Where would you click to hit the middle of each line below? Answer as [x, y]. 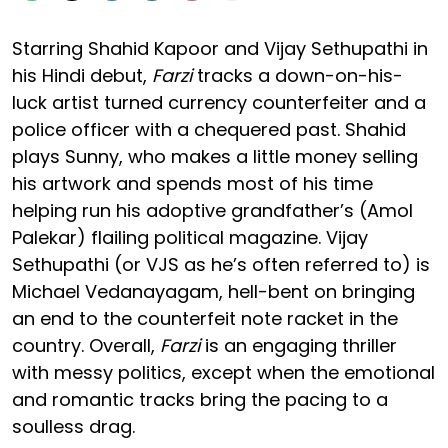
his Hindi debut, [82, 75]
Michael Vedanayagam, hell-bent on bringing [213, 291]
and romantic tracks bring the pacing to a [200, 399]
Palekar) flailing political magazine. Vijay [190, 237]
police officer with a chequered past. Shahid [209, 129]
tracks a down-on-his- [297, 75]
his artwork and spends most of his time [192, 183]
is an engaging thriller [298, 345]
